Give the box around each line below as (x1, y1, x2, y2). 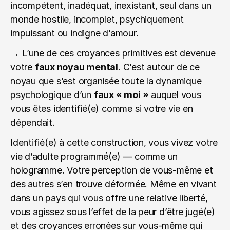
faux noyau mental (34, 62, 119, 72)
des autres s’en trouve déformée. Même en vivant (10, 179, 217, 189)
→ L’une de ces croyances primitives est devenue (10, 48, 216, 59)
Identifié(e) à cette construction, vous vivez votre (10, 137, 218, 148)
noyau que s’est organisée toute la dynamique (10, 75, 202, 86)
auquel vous (148, 89, 201, 100)
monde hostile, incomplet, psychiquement (10, 14, 184, 25)
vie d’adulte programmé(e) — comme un (10, 151, 178, 162)
